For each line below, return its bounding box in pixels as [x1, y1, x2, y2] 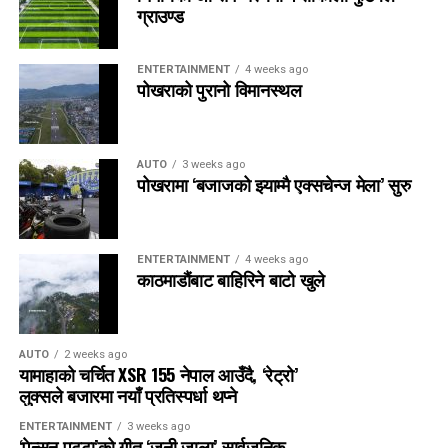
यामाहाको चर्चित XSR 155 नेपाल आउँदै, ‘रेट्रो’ [18, 361, 298, 387]
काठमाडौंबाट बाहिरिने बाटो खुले [136, 266, 325, 292]
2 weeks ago [63, 348, 127, 361]
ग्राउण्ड [136, 2, 185, 28]
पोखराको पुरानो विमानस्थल [136, 76, 302, 102]
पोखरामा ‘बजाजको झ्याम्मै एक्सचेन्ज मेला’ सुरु [136, 171, 411, 197]
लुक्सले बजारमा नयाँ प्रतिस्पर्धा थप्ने [18, 382, 237, 408]
